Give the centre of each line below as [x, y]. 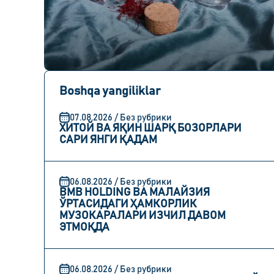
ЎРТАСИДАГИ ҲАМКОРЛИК [128, 204]
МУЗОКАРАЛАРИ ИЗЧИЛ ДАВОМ [143, 216]
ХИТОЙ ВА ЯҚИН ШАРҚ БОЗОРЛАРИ [150, 128]
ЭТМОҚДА [84, 228]
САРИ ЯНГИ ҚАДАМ [108, 140]
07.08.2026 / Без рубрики [121, 117]
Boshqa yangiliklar [110, 91]
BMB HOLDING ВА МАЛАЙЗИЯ [135, 193]
